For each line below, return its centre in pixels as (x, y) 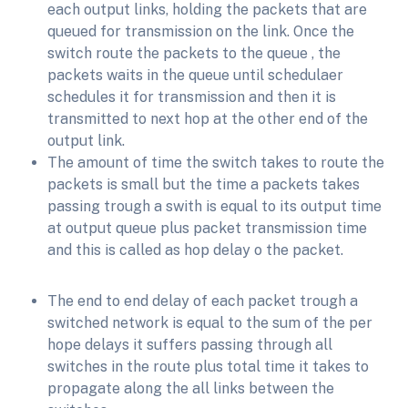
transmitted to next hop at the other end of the (208, 119)
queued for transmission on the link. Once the (201, 32)
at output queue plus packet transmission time (207, 229)
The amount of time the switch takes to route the (216, 163)
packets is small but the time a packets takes (204, 185)
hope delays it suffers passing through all (190, 345)
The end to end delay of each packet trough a (203, 301)
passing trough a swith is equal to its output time (214, 207)
